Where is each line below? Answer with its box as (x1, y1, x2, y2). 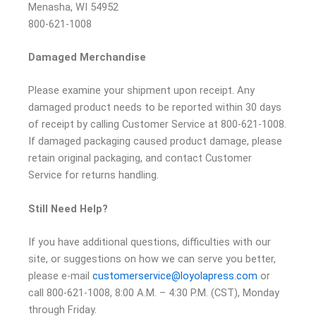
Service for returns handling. (28, 169, 159, 182)
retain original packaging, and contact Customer (28, 152, 252, 165)
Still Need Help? (28, 202, 108, 215)
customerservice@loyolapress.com (92, 269, 257, 283)
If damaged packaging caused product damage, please (28, 135, 282, 148)
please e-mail (28, 269, 92, 283)
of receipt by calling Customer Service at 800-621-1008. (28, 118, 286, 131)
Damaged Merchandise (28, 51, 146, 64)
